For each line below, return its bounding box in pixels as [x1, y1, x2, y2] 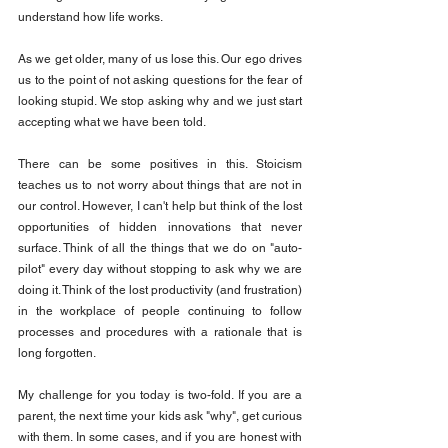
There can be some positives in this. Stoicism [18, 157, 302, 172]
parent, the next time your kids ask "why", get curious [18, 409, 302, 424]
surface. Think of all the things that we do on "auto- [18, 241, 302, 256]
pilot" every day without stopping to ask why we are [18, 262, 302, 277]
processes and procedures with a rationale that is [18, 325, 302, 340]
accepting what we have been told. [18, 115, 206, 130]
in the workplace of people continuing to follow [18, 304, 302, 319]
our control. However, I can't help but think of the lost [18, 199, 302, 214]
